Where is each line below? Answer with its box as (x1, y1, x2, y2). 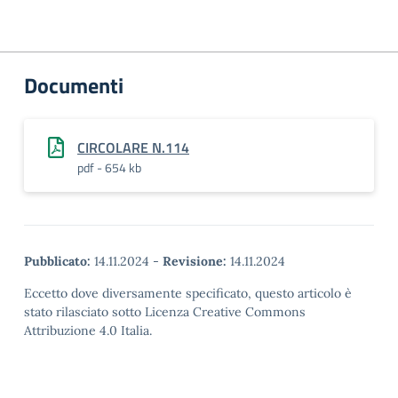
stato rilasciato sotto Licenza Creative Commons (24, 304, 306, 320)
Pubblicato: (24, 253, 91, 269)
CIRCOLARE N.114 (77, 137, 189, 158)
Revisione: (163, 253, 227, 269)
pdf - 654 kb (77, 158, 141, 177)
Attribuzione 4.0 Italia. (24, 322, 152, 338)
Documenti (24, 69, 123, 101)
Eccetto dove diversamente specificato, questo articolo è (24, 285, 352, 301)
